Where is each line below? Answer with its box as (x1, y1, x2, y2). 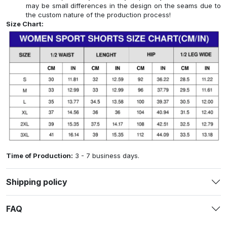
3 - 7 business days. (73, 152, 139, 160)
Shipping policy (6, 176, 67, 187)
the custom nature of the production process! (26, 10, 171, 19)
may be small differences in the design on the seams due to (26, 1, 221, 10)
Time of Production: (6, 152, 73, 160)
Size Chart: (6, 19, 44, 28)
